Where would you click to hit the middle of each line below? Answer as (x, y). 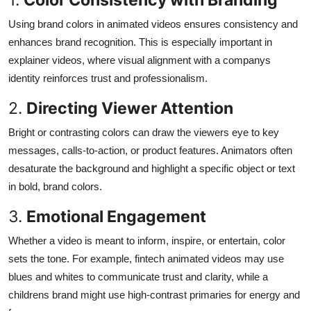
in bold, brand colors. (55, 186)
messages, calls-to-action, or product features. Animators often (150, 150)
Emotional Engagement (116, 216)
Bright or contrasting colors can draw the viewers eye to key (144, 132)
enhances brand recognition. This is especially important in (140, 42)
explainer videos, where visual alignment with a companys (140, 60)
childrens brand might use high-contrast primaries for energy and (154, 294)
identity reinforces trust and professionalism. (108, 78)
